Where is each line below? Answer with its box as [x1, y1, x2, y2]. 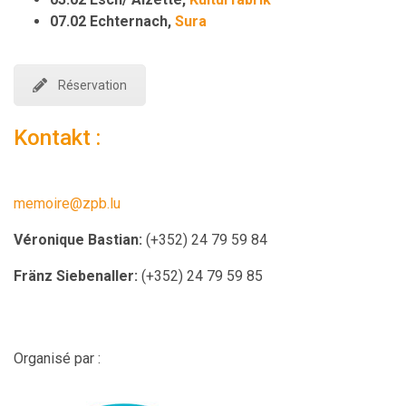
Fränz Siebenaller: [14, 266, 138, 285]
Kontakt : [14, 124, 101, 150]
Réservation [58, 77, 127, 92]
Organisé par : [14, 349, 101, 367]
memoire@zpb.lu [14, 194, 121, 212]
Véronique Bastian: [14, 230, 142, 248]
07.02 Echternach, [50, 12, 175, 30]
